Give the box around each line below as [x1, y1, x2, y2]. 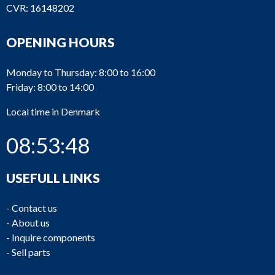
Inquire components [12, 231, 95, 243]
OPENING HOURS [6, 34, 115, 50]
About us [12, 217, 50, 228]
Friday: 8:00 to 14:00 [6, 81, 94, 93]
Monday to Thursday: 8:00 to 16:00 [6, 66, 155, 78]
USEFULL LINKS [6, 170, 100, 185]
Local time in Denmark [6, 106, 100, 117]
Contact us [12, 202, 57, 214]
